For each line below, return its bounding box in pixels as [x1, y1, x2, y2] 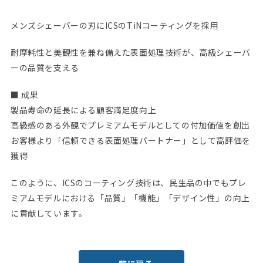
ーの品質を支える [10, 61, 79, 73]
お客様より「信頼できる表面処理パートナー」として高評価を [10, 134, 251, 146]
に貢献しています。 [10, 207, 87, 219]
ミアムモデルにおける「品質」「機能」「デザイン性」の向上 [10, 191, 250, 204]
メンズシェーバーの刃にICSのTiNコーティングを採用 [10, 19, 219, 31]
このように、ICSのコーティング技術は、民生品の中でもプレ [10, 176, 247, 188]
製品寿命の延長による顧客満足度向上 [10, 103, 157, 116]
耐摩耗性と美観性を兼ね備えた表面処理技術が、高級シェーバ [10, 46, 251, 58]
